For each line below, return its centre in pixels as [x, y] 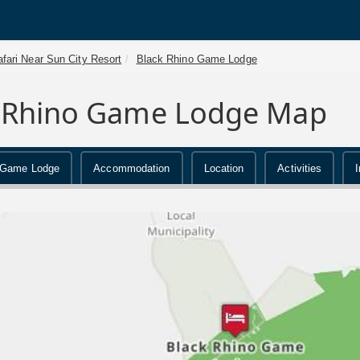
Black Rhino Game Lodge [196, 59]
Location [224, 168]
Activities [300, 168]
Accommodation [132, 168]
